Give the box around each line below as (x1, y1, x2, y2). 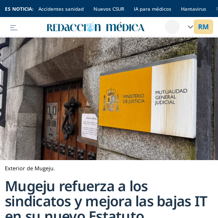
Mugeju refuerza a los (5, 176, 148, 195)
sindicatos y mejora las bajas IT (5, 191, 207, 210)
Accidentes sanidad (38, 5, 84, 12)
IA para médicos (134, 5, 171, 12)
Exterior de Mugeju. (5, 164, 55, 172)
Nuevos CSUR (93, 5, 124, 12)
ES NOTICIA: (5, 5, 34, 12)
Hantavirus (181, 5, 206, 12)
